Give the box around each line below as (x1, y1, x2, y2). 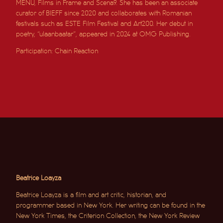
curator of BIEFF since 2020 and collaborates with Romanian (16, 9, 192, 16)
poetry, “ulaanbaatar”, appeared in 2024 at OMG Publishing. (16, 30, 191, 37)
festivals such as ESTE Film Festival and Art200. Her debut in (16, 20, 193, 27)
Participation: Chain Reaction (16, 47, 99, 54)
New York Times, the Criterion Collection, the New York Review (16, 212, 200, 219)
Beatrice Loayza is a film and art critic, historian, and (16, 191, 167, 198)
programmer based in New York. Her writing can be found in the (16, 202, 206, 209)
